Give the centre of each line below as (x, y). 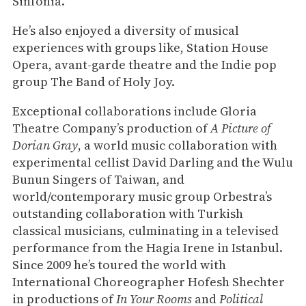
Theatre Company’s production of (111, 128)
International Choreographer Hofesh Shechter (149, 281)
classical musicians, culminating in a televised (145, 230)
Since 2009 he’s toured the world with (119, 264)
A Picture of (240, 128)
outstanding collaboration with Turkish (128, 213)
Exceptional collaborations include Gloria (135, 111)
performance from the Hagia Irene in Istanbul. (148, 247)
